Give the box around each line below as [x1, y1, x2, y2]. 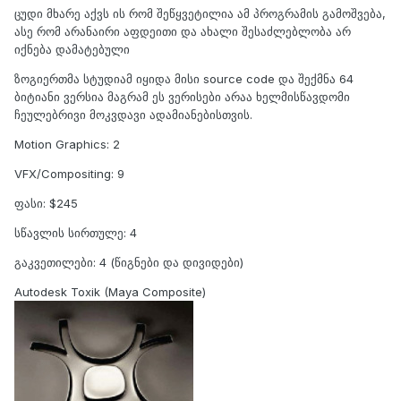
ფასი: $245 [14, 195, 78, 210]
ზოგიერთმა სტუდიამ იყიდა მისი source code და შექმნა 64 [14, 71, 354, 86]
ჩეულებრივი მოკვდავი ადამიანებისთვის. [14, 107, 252, 122]
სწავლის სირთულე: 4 [14, 225, 137, 240]
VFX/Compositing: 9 [14, 166, 124, 181]
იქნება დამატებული [14, 41, 130, 56]
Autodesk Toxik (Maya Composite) [14, 284, 206, 299]
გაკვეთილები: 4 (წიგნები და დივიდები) [14, 254, 243, 269]
